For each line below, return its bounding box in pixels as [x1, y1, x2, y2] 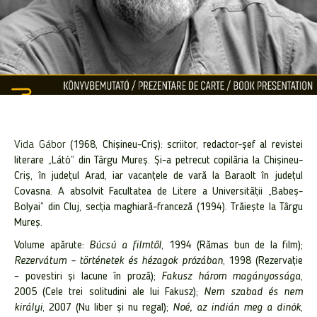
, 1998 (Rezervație [222, 255, 304, 267]
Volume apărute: [14, 240, 89, 252]
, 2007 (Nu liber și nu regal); [42, 302, 173, 314]
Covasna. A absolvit [14, 186, 110, 198]
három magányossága [197, 271, 301, 283]
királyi [14, 302, 42, 314]
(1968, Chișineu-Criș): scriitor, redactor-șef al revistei [65, 139, 304, 151]
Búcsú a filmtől [89, 240, 161, 252]
